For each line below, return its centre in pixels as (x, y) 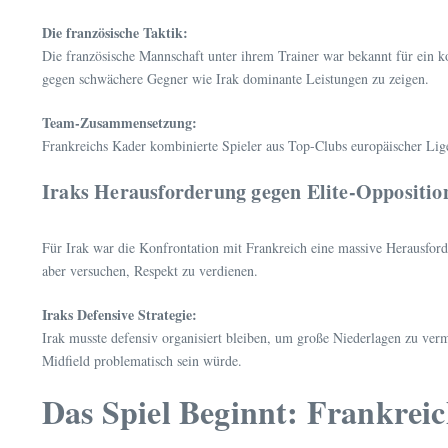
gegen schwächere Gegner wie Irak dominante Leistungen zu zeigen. (235, 79)
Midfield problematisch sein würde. (142, 361)
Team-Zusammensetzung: (119, 123)
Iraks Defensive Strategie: (119, 315)
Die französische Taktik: (115, 33)
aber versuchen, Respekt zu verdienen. (150, 271)
